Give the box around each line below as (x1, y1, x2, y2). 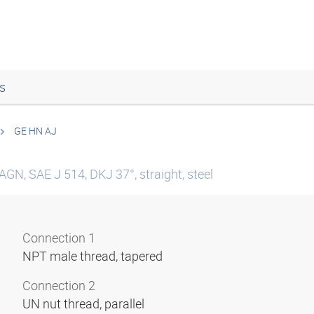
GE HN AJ (14, 124, 57, 137)
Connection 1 (22, 229, 95, 246)
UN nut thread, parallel (22, 295, 147, 312)
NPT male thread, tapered (22, 247, 165, 264)
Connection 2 (22, 277, 95, 294)
